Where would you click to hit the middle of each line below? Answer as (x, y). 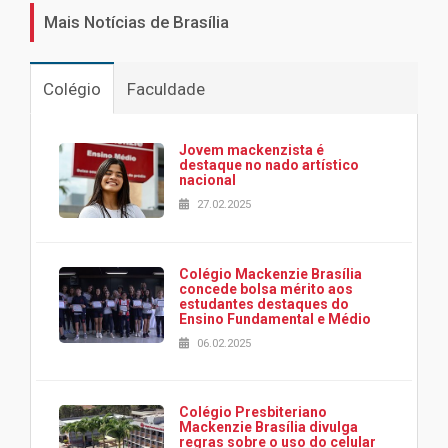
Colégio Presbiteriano (253, 412)
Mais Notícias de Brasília (136, 21)
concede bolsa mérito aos (266, 289)
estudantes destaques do (264, 304)
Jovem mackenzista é (251, 149)
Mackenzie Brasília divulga (268, 427)
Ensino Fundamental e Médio (275, 319)
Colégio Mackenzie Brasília (270, 274)
